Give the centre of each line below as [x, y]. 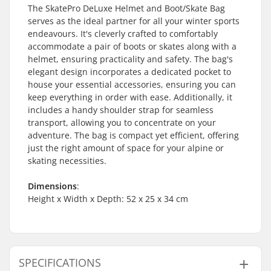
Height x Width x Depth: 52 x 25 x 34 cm [108, 199]
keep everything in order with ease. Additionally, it [130, 97]
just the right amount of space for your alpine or [126, 148]
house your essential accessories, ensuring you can [132, 84]
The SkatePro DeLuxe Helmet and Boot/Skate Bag [126, 8]
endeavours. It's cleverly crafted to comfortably [123, 34]
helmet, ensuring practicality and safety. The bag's [130, 59]
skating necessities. [67, 161]
